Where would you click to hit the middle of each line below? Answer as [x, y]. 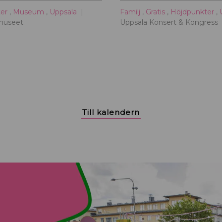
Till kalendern [111, 112]
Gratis [156, 12]
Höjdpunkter [193, 12]
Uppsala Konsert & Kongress [169, 22]
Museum [29, 12]
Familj [131, 12]
